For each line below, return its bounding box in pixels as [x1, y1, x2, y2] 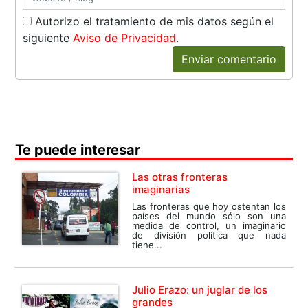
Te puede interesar [15, 142, 141, 159]
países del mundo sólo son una [132, 210, 286, 222]
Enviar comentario [181, 52, 276, 67]
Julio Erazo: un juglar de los [132, 283, 268, 297]
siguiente [23, 31, 74, 45]
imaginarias [132, 183, 190, 197]
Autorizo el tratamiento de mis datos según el [32, 14, 274, 29]
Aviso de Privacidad [73, 31, 177, 45]
